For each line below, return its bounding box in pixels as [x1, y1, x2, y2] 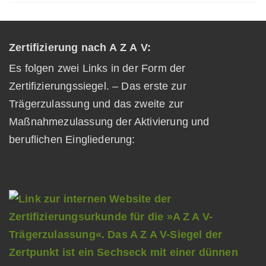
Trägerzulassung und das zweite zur [9, 98, 184, 110]
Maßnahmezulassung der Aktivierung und [9, 116, 210, 128]
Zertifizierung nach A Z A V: [9, 42, 151, 53]
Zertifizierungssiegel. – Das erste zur [9, 80, 186, 92]
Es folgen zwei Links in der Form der [9, 62, 186, 74]
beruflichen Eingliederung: [9, 134, 148, 145]
